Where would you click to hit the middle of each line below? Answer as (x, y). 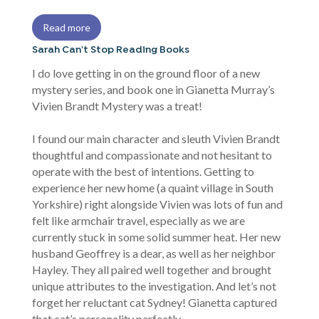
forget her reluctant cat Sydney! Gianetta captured (154, 302)
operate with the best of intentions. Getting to (143, 171)
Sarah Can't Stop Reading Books (110, 50)
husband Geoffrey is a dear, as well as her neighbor (153, 253)
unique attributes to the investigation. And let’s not (154, 286)
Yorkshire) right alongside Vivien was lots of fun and (157, 204)
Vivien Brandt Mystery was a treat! (117, 105)
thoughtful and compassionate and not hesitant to (152, 155)
